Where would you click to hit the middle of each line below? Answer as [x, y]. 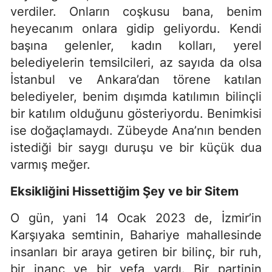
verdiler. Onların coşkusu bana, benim [136, 11]
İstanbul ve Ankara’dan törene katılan [136, 79]
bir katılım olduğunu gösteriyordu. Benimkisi [136, 113]
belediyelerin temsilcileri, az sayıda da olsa [136, 62]
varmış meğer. [50, 164]
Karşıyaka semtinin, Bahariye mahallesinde [136, 235]
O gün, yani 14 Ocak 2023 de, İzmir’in [136, 218]
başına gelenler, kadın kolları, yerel [136, 45]
